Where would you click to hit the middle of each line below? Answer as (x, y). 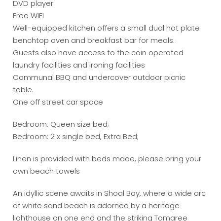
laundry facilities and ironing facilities (79, 65)
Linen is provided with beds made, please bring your (107, 159)
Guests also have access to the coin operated (98, 53)
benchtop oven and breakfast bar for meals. (94, 40)
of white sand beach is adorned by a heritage (96, 206)
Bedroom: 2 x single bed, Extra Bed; (76, 137)
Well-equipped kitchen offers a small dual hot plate (107, 28)
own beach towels (47, 171)
